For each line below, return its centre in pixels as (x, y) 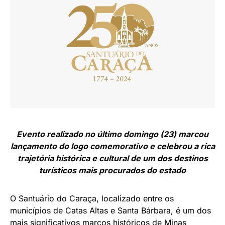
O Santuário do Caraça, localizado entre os (92, 198)
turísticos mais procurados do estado (113, 170)
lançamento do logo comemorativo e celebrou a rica (113, 146)
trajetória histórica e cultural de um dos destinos (113, 158)
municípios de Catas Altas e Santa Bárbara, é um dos (110, 210)
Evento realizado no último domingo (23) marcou (113, 134)
